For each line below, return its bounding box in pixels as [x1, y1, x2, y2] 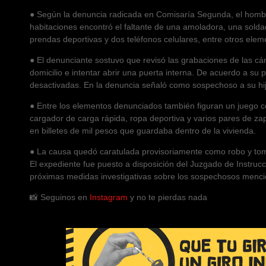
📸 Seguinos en [30, 192, 90, 202]
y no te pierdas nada [128, 192, 207, 202]
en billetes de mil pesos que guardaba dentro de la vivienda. [30, 125, 256, 135]
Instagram [90, 192, 128, 202]
